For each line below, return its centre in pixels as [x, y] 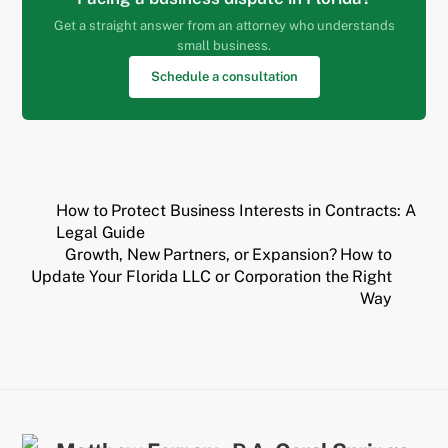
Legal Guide [101, 233]
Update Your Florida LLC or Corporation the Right [211, 277]
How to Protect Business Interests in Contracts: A [236, 211]
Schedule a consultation [224, 77]
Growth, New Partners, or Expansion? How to [228, 255]
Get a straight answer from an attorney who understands [224, 26]
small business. [224, 46]
